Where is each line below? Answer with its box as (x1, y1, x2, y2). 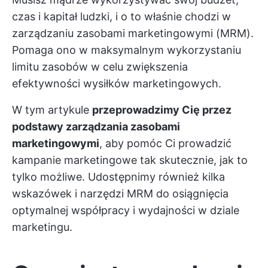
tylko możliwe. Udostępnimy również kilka (12, 170, 225, 183)
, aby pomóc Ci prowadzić (99, 137, 232, 150)
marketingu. (12, 221, 72, 233)
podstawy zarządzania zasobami (12, 120, 180, 133)
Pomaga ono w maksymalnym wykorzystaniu (12, 44, 241, 56)
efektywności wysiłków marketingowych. (12, 77, 221, 90)
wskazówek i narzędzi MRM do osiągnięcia (12, 187, 229, 200)
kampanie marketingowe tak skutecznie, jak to (12, 154, 248, 166)
